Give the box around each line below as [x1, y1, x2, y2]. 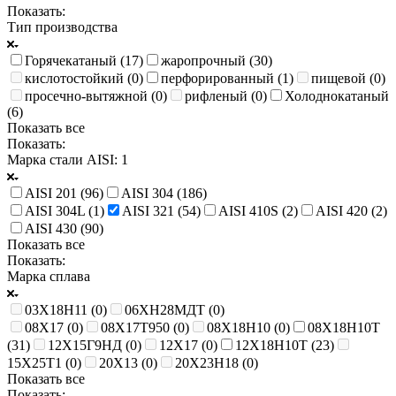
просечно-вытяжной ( [25, 88, 156, 103]
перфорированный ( [161, 70, 282, 86]
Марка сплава [7, 268, 90, 284]
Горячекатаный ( [25, 52, 125, 68]
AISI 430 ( [25, 220, 85, 236]
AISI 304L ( [25, 202, 93, 218]
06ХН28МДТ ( [125, 301, 213, 317]
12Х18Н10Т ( [235, 337, 316, 353]
